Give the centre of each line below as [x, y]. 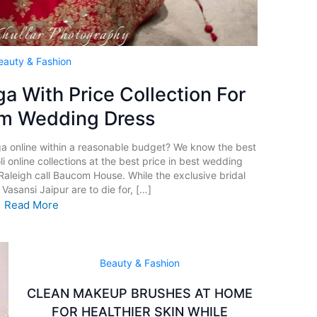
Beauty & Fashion [140, 263]
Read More [31, 204]
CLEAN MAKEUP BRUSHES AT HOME [140, 293]
